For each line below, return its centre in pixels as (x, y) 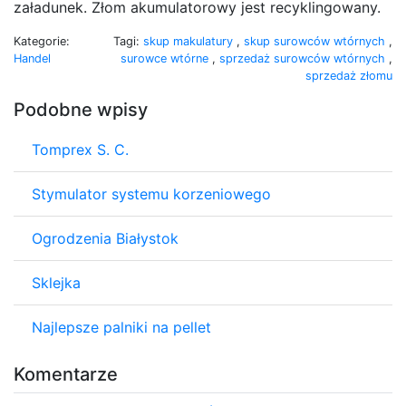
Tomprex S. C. (80, 149)
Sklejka (56, 282)
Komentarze (66, 374)
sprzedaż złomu (349, 75)
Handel (32, 58)
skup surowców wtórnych (316, 41)
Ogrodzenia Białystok (105, 238)
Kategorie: (42, 41)
